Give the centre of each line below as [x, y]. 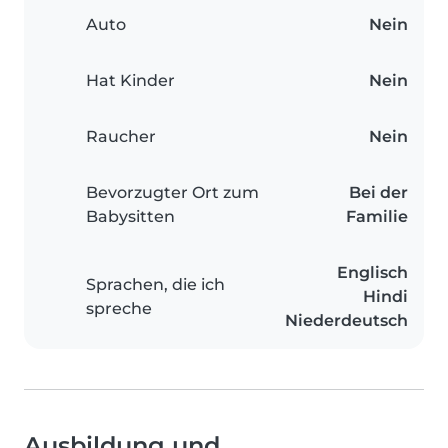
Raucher [121, 137]
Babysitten [130, 217]
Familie [377, 217]
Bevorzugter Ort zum [172, 193]
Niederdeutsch [346, 321]
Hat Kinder [130, 81]
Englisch [372, 273]
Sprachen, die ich [155, 285]
